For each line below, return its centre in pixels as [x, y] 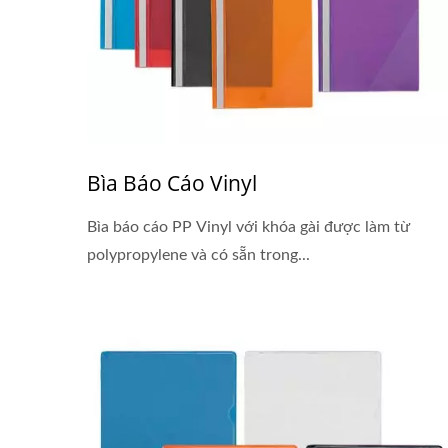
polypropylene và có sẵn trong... [198, 255]
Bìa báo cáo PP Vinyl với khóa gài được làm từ [248, 227]
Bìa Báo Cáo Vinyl [172, 183]
